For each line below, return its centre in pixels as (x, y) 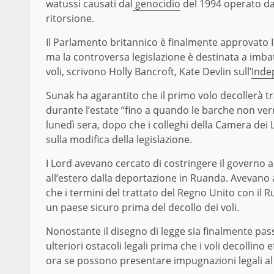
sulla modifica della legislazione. (119, 140)
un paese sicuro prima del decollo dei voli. (143, 208)
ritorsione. (70, 19)
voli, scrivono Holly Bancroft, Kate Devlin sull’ (149, 72)
